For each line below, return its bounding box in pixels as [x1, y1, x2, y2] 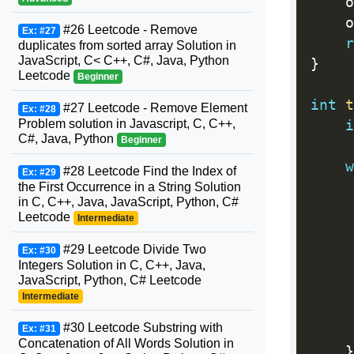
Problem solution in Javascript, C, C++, [18, 117, 235, 130]
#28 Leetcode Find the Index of [59, 164, 236, 178]
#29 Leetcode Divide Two [59, 243, 206, 256]
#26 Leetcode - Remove [59, 23, 198, 36]
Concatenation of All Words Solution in [18, 337, 234, 350]
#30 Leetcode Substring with [59, 321, 223, 334]
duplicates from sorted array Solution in [18, 39, 236, 52]
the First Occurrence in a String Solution [18, 180, 241, 194]
